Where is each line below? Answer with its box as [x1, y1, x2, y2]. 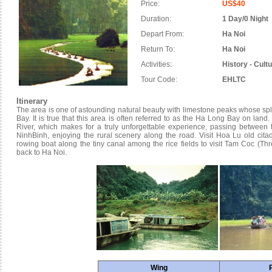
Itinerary [16, 97, 47, 106]
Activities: [141, 60, 172, 69]
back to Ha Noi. [16, 148, 67, 157]
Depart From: [141, 30, 184, 38]
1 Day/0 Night [222, 15, 268, 23]
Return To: [141, 45, 175, 53]
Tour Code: [141, 75, 177, 84]
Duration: [141, 15, 171, 23]
